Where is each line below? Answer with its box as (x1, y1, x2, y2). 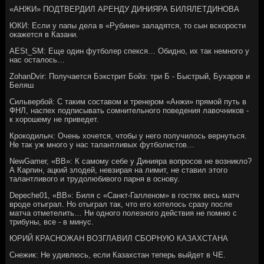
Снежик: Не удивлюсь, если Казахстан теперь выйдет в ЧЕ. (9, 250, 226, 259)
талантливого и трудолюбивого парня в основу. (9, 174, 180, 183)
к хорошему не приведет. (9, 114, 100, 124)
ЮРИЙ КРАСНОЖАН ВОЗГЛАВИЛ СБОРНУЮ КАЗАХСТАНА (9, 233, 229, 243)
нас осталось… (9, 55, 65, 64)
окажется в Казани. (9, 29, 79, 39)
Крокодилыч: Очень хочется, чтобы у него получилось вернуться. (9, 131, 247, 140)
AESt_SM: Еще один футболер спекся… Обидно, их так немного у (9, 46, 250, 55)
